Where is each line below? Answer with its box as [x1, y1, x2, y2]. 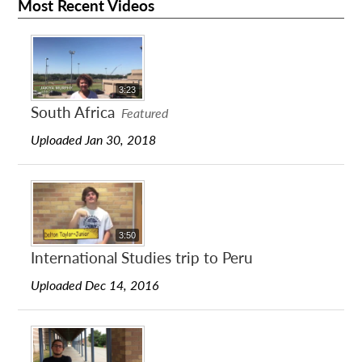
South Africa [31, 101, 116, 124]
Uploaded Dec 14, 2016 [31, 275, 160, 294]
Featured [120, 103, 168, 123]
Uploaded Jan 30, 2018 [31, 129, 157, 149]
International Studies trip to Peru [31, 246, 254, 269]
